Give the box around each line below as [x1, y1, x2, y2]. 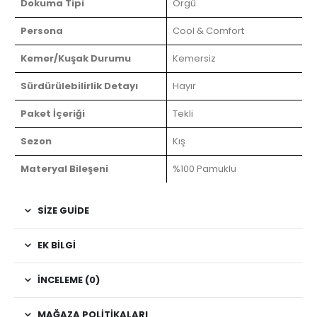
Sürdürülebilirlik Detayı [21, 79, 138, 93]
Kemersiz [173, 51, 216, 65]
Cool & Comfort [173, 23, 244, 38]
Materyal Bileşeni [21, 161, 108, 175]
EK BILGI [38, 238, 76, 252]
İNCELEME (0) [38, 272, 100, 287]
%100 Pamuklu [173, 161, 236, 175]
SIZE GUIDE [38, 203, 89, 217]
